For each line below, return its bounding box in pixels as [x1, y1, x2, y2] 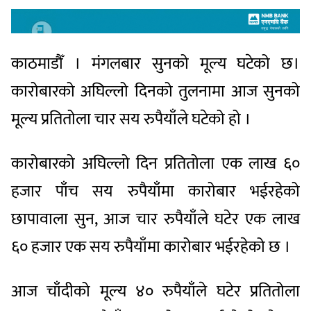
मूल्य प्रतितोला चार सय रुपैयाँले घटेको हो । [11, 105, 251, 133]
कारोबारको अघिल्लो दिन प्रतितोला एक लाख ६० [11, 149, 300, 178]
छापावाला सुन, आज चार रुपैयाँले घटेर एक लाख [11, 205, 300, 233]
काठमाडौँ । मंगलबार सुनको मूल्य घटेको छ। [11, 49, 300, 78]
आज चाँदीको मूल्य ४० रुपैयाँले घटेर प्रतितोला [11, 277, 300, 305]
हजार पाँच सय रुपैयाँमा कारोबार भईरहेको [11, 177, 300, 205]
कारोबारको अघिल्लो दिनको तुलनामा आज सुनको [11, 77, 300, 106]
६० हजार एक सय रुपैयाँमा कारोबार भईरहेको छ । [11, 233, 291, 261]
